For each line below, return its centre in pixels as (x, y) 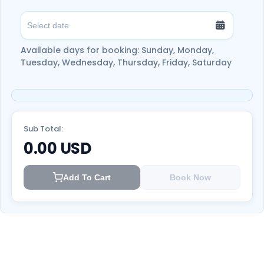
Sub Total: (43, 128)
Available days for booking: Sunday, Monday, (117, 50)
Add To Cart (87, 177)
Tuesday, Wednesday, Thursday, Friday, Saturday (126, 62)
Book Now (190, 177)
